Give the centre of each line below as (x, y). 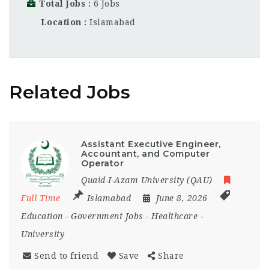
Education (42, 216)
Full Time (41, 198)
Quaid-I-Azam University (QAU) (147, 180)
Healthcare (174, 216)
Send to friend (66, 255)
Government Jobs (107, 216)
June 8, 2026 (183, 198)
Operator (102, 163)
